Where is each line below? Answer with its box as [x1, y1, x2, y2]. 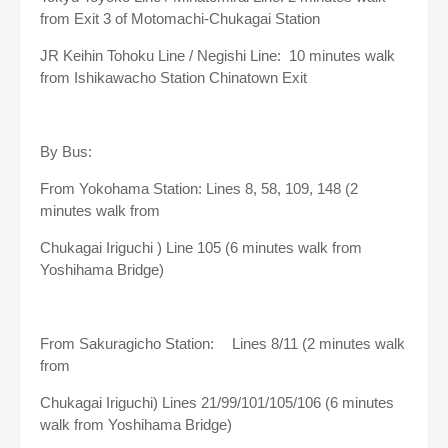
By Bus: [40, 142, 92, 160]
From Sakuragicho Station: [40, 334, 218, 352]
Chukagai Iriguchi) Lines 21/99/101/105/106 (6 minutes [40, 393, 394, 411]
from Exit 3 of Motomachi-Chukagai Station [40, 9, 320, 27]
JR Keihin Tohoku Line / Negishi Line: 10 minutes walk [40, 46, 395, 64]
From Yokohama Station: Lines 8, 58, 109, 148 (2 [40, 179, 358, 197]
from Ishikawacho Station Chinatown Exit [40, 68, 307, 86]
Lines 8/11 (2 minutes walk [232, 334, 405, 352]
